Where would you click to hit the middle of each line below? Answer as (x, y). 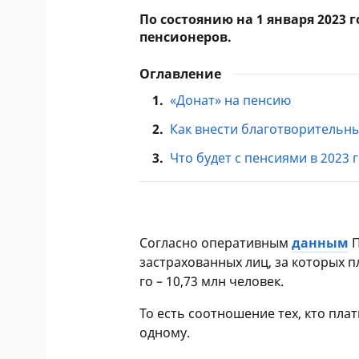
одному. (165, 333)
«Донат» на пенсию (231, 100)
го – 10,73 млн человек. (212, 281)
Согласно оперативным (216, 243)
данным (321, 243)
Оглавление (181, 74)
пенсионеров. (186, 37)
